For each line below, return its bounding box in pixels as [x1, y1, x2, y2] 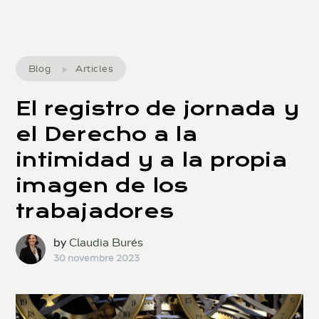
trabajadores [16, 199, 174, 224]
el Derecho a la [16, 122, 198, 147]
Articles [75, 63, 114, 74]
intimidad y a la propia [16, 148, 288, 172]
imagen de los [16, 174, 189, 198]
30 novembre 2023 [53, 253, 140, 264]
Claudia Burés [68, 237, 143, 250]
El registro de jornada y [16, 97, 300, 121]
